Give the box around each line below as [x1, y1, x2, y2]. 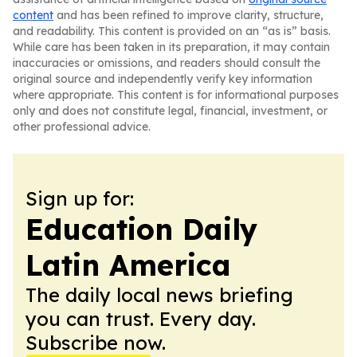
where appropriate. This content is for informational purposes [13, 88, 339, 102]
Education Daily [25, 211, 257, 247]
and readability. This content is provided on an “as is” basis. [13, 24, 331, 38]
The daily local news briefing [25, 283, 293, 307]
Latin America [25, 247, 231, 283]
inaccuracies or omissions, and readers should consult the [13, 56, 320, 70]
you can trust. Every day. [25, 307, 256, 331]
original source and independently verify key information [13, 72, 312, 86]
